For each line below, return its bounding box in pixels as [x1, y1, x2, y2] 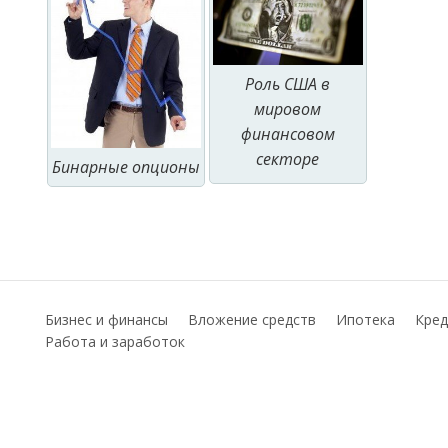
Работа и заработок [45, 331, 185, 351]
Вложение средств [188, 309, 316, 329]
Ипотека [336, 309, 395, 329]
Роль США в [245, 72, 331, 95]
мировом [254, 97, 322, 120]
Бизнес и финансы [45, 309, 168, 329]
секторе [256, 147, 320, 170]
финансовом [241, 122, 335, 145]
